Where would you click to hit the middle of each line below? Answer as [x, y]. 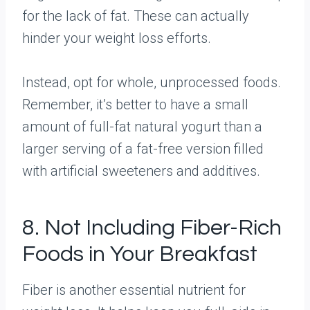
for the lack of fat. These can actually [136, 16]
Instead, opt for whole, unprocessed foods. [152, 82]
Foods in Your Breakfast [140, 254]
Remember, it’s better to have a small [135, 104]
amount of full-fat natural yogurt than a [142, 127]
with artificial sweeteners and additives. [141, 171]
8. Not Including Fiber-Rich [152, 228]
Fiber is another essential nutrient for [134, 290]
